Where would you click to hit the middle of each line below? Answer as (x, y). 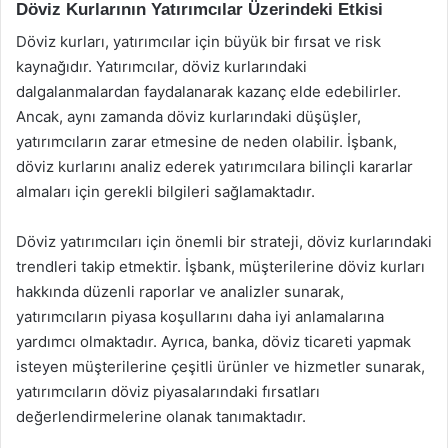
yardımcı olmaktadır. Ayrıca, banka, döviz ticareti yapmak (213, 341)
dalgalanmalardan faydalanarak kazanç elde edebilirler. (208, 91)
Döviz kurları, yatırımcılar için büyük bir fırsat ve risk (198, 41)
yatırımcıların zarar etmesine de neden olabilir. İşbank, (206, 141)
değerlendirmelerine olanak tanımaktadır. (161, 416)
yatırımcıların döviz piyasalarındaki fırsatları (168, 391)
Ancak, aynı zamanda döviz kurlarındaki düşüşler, (188, 116)
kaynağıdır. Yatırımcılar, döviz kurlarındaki (161, 66)
